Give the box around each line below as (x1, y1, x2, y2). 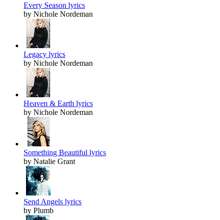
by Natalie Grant (24, 157, 75, 166)
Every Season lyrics (24, 1, 85, 10)
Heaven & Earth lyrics (24, 99, 93, 108)
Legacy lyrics (24, 50, 65, 59)
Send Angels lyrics (24, 197, 82, 206)
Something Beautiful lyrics (24, 148, 106, 157)
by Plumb (24, 206, 54, 215)
